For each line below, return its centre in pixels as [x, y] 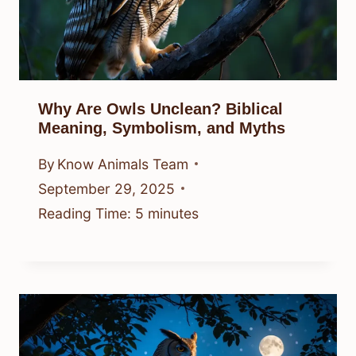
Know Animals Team [123, 164]
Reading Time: [85, 213]
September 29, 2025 [106, 188]
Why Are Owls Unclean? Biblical [161, 109]
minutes [173, 213]
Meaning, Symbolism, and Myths [162, 128]
